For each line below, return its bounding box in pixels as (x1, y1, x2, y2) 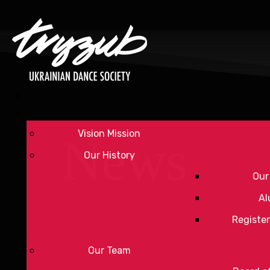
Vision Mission (78, 128, 140, 139)
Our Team (87, 245, 131, 256)
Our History (83, 149, 135, 161)
